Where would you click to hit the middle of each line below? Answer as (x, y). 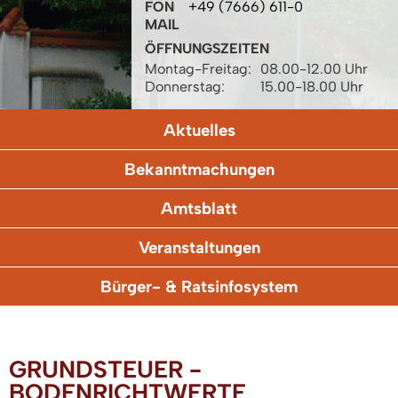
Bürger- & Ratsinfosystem (199, 287)
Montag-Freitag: (198, 69)
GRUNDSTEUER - (105, 370)
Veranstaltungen (199, 248)
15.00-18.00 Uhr (312, 87)
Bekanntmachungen (199, 170)
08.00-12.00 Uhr (314, 69)
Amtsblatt (199, 209)
